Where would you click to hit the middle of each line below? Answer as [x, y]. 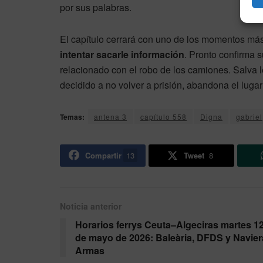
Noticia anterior [91, 206]
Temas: [72, 117]
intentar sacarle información [122, 55]
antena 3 [110, 117]
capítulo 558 [163, 117]
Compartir [103, 156]
